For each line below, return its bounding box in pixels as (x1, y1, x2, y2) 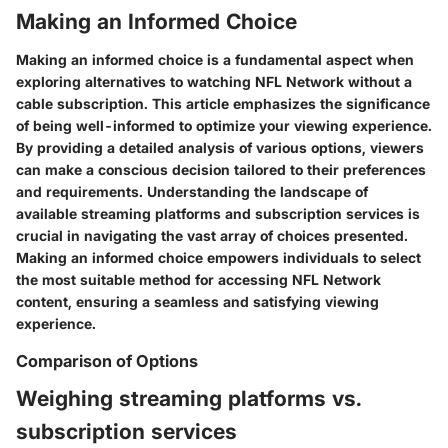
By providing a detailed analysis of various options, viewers (16, 138, 424, 156)
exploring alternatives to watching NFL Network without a (16, 72, 412, 90)
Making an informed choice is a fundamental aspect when (16, 50, 414, 68)
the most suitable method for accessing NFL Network (16, 270, 381, 288)
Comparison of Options (16, 350, 198, 371)
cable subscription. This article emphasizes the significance (16, 94, 430, 112)
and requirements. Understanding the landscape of (16, 182, 368, 200)
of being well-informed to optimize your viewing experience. (16, 116, 432, 134)
